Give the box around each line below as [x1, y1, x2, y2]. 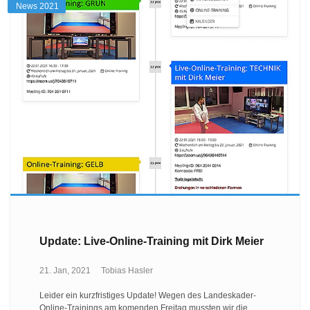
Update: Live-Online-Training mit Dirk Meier [39, 235, 264, 248]
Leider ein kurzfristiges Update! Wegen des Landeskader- [39, 290, 256, 300]
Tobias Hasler [100, 265, 153, 275]
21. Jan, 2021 [39, 265, 91, 275]
